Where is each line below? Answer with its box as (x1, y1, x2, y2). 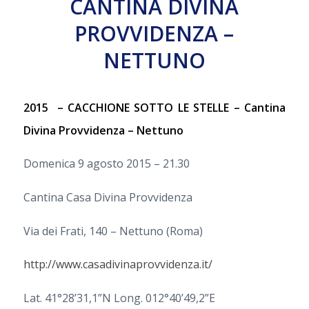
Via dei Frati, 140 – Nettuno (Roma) (23, 223, 203, 239)
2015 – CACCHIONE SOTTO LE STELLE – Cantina (23, 99, 286, 115)
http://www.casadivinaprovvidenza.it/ (23, 257, 212, 272)
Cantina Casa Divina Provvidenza (23, 189, 192, 205)
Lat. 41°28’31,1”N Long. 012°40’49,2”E (23, 290, 215, 306)
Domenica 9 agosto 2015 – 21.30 (23, 156, 190, 172)
